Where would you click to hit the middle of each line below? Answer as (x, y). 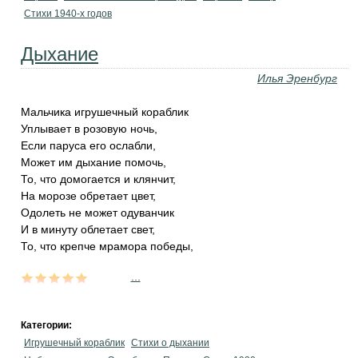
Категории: (48, 325)
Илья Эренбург (297, 78)
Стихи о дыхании (170, 343)
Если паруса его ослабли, (88, 145)
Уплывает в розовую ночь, (89, 129)
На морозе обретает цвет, (88, 196)
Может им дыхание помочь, (93, 162)
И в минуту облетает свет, (88, 229)
